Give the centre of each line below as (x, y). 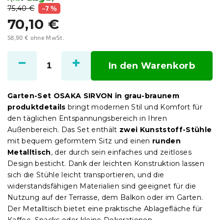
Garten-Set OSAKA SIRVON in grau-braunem (94, 96)
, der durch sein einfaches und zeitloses (121, 152)
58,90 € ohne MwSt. (36, 37)
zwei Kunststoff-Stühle (166, 129)
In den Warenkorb (152, 66)
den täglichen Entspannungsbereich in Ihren (87, 118)
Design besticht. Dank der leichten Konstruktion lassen (106, 163)
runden (166, 141)
